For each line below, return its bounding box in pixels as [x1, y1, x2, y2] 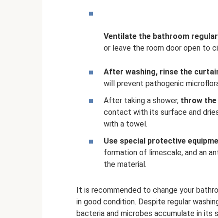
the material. [104, 160, 146, 169]
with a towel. [104, 119, 147, 129]
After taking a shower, [104, 96, 181, 106]
